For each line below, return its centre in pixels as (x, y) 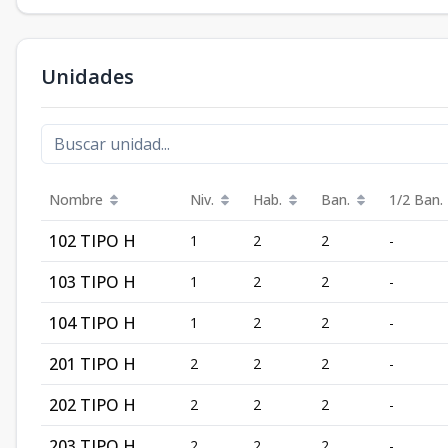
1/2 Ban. (416, 199)
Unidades (87, 76)
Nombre (76, 199)
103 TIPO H (92, 282)
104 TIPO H (92, 323)
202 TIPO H (92, 405)
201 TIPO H (92, 364)
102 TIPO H (92, 241)
